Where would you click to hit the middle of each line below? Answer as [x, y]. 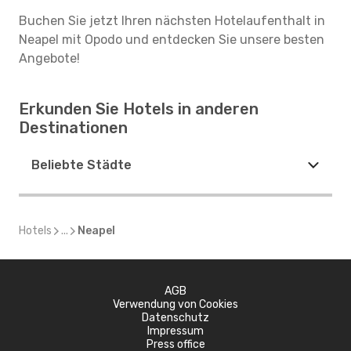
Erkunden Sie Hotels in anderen [139, 109]
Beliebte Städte [81, 165]
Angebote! [49, 58]
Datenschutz [175, 318]
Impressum [175, 331]
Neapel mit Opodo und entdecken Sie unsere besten [172, 40]
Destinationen [73, 128]
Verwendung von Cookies [175, 304]
